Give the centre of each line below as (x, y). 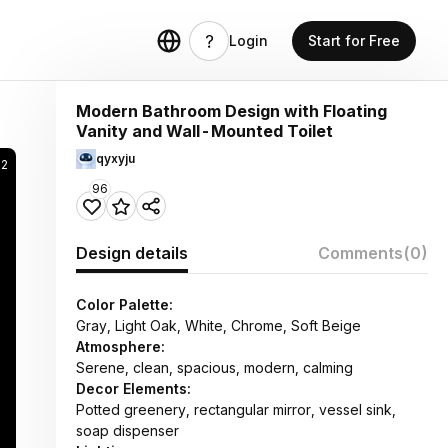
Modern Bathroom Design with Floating (231, 111)
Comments (360, 253)
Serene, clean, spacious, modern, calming (214, 367)
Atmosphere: (120, 346)
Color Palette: (124, 304)
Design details (132, 253)
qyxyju (115, 158)
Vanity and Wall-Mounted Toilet (204, 131)
